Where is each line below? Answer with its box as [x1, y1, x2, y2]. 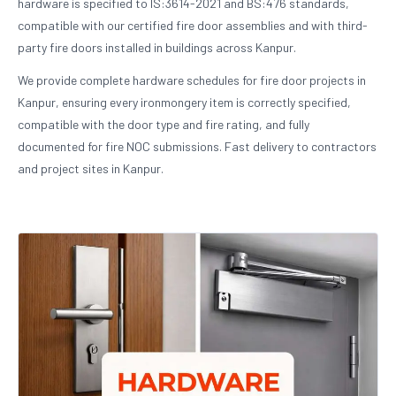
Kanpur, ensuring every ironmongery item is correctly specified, [18, 95, 351, 110]
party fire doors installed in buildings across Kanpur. [18, 40, 296, 55]
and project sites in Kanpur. [18, 161, 164, 176]
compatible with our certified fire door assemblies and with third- [18, 18, 368, 33]
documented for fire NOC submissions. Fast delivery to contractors [18, 139, 377, 154]
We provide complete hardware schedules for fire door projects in [18, 72, 366, 88]
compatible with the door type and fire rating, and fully [18, 117, 309, 132]
